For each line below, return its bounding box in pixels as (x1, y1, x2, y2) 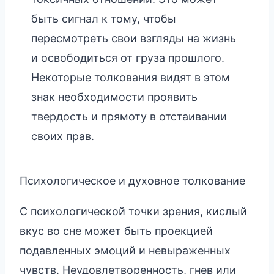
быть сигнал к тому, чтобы (31, 12, 176, 25)
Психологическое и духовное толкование (20, 174, 245, 187)
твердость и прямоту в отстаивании (31, 109, 227, 123)
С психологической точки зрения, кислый (20, 204, 247, 218)
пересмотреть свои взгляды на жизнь (31, 31, 236, 45)
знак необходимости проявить (31, 90, 198, 103)
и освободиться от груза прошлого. (31, 51, 224, 64)
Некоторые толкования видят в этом (31, 70, 230, 84)
